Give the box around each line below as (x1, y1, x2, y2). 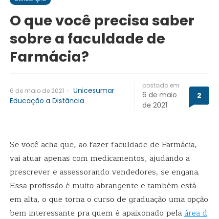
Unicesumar (73, 85, 114, 95)
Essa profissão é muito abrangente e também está (10, 179, 196, 192)
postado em (142, 81, 179, 89)
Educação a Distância (10, 95, 84, 106)
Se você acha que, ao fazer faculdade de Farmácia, (10, 138, 197, 151)
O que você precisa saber (10, 10, 195, 30)
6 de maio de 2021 (10, 86, 64, 95)
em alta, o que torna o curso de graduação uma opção (10, 193, 208, 206)
